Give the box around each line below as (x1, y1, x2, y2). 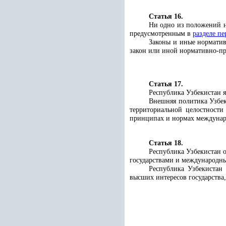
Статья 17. (149, 80, 183, 88)
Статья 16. (149, 13, 183, 20)
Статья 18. (149, 139, 183, 147)
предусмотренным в (130, 30, 193, 37)
